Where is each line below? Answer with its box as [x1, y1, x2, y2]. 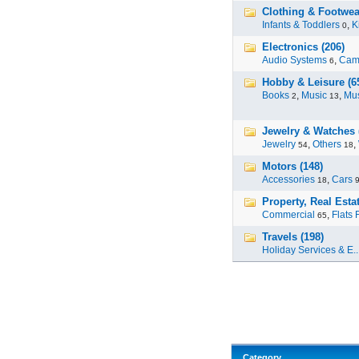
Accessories [262, 174, 315, 185]
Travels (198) [262, 231, 324, 243]
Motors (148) [262, 160, 323, 172]
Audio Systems [262, 54, 327, 66]
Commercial [262, 209, 315, 220]
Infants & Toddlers [262, 19, 340, 30]
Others [313, 139, 341, 150]
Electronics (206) [262, 41, 345, 53]
